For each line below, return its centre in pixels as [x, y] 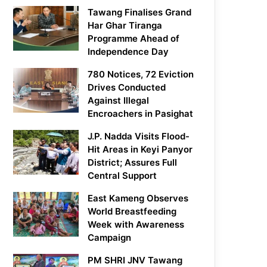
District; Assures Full [133, 163]
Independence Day [128, 52]
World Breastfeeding [132, 212]
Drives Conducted [127, 88]
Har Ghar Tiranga [125, 26]
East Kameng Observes [138, 198]
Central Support [122, 176]
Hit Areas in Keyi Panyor [140, 150]
